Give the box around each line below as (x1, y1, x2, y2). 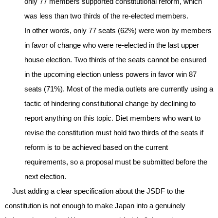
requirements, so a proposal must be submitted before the (24, 157, 207, 166)
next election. (24, 172, 66, 181)
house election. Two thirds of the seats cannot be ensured (24, 55, 206, 64)
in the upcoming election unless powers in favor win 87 (24, 70, 197, 78)
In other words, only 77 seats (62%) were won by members (24, 26, 212, 35)
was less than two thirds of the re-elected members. (24, 11, 188, 20)
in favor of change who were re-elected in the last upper (24, 40, 199, 49)
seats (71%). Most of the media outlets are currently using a (24, 84, 213, 93)
